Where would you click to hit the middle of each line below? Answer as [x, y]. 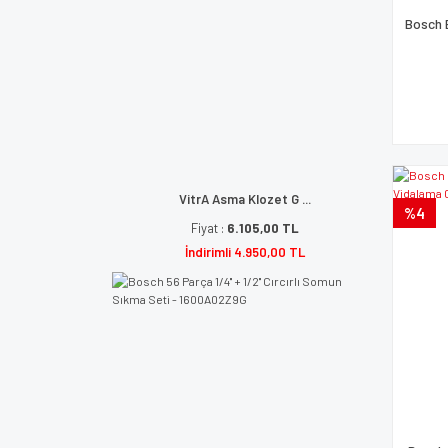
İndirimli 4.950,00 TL [244, 252]
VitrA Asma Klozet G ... [244, 199]
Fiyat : [208, 228]
